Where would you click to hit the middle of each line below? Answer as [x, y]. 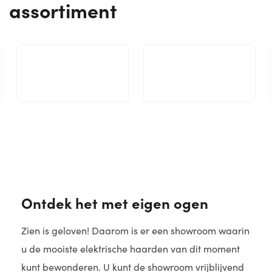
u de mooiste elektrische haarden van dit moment [131, 249]
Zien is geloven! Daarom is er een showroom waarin [135, 231]
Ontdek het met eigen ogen [115, 203]
